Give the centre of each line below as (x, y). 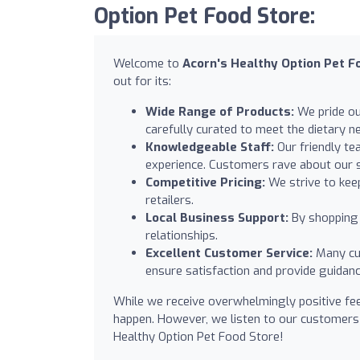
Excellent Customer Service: (229, 253)
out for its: (142, 81)
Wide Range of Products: (220, 111)
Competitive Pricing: (205, 182)
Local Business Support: (217, 217)
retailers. (170, 200)
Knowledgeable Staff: (210, 147)
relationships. (182, 235)
